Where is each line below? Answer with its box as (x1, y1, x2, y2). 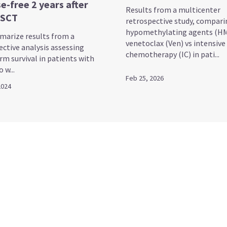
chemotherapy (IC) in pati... (126, 49, 219, 59)
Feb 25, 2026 (126, 73, 164, 83)
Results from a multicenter (126, 4, 220, 15)
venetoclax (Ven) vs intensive (126, 37, 225, 48)
